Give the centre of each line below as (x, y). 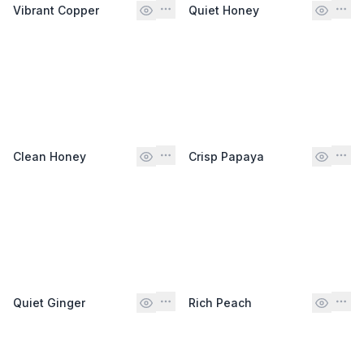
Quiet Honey (224, 10)
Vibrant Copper (56, 10)
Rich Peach (220, 302)
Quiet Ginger (49, 302)
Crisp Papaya (226, 156)
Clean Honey (50, 156)
